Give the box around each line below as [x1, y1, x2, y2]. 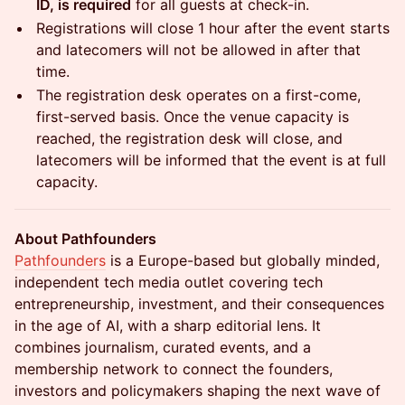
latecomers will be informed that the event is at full [36, 151, 386, 170]
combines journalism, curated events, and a [14, 338, 311, 357]
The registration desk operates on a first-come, [36, 86, 361, 105]
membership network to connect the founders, [14, 360, 333, 379]
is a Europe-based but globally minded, [106, 251, 380, 270]
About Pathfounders [14, 230, 156, 249]
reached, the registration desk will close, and [36, 129, 343, 148]
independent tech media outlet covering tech [14, 273, 323, 292]
